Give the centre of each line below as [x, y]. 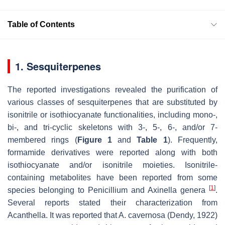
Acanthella [27, 215]
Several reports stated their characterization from [113, 202]
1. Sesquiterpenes [58, 66]
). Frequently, [193, 140]
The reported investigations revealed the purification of [113, 89]
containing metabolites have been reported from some [113, 177]
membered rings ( [42, 140]
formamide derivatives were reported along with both [113, 152]
